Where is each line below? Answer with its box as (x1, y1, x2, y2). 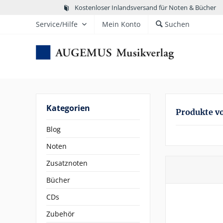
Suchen (165, 19, 190, 29)
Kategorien (46, 103, 90, 113)
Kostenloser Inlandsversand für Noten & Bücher (74, 2, 216, 12)
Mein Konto (102, 19, 140, 29)
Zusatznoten (46, 158, 88, 168)
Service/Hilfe (36, 19, 78, 29)
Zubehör (46, 209, 75, 219)
